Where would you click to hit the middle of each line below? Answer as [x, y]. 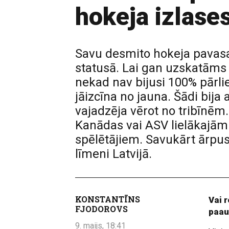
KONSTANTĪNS [108, 199]
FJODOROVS [101, 209]
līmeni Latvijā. [113, 154]
